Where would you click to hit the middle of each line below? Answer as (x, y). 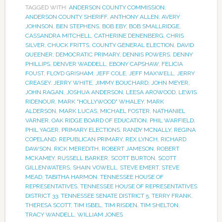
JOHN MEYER (169, 83)
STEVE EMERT (139, 167)
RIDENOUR (40, 101)
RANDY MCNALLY (147, 130)
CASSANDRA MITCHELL (58, 35)
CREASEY (38, 83)
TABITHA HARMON (71, 177)
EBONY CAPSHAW (134, 64)
